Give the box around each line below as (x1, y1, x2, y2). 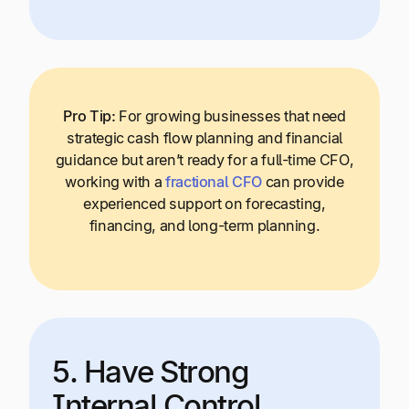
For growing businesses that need (119, 106, 346, 125)
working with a (65, 172, 165, 191)
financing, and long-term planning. (89, 215, 320, 235)
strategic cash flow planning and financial (67, 128, 342, 147)
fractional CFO (164, 172, 262, 191)
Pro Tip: (63, 106, 116, 125)
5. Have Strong (52, 353, 249, 391)
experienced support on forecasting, (83, 194, 326, 213)
